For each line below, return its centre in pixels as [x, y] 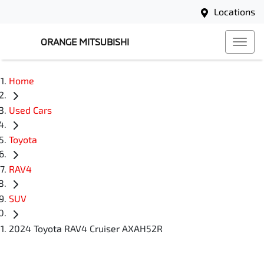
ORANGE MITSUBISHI [85, 42]
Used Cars [30, 110]
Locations [235, 11]
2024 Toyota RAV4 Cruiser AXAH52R [86, 228]
